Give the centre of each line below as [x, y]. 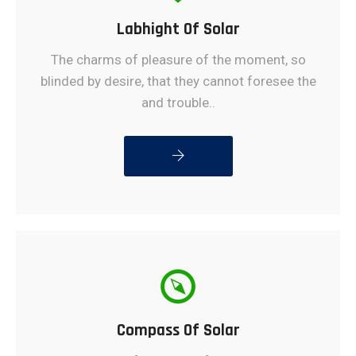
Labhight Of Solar [178, 29]
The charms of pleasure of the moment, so [178, 59]
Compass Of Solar [178, 330]
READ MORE [178, 155]
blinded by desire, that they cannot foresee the [178, 81]
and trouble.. [178, 102]
